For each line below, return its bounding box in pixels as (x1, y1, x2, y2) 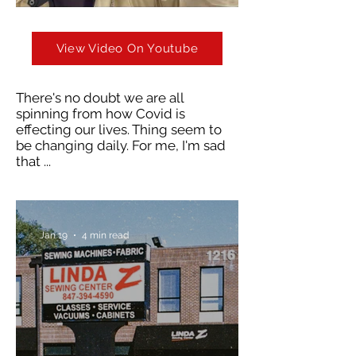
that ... (16, 153, 51, 169)
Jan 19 (40, 229, 68, 241)
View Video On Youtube (56, 41, 199, 56)
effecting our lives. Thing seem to (16, 121, 222, 137)
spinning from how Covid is (16, 105, 185, 122)
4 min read (82, 229, 129, 241)
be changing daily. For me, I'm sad (16, 137, 226, 153)
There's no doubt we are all (16, 89, 184, 106)
